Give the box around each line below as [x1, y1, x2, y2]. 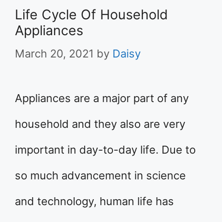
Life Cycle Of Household [15, 6, 168, 23]
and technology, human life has [15, 195, 174, 208]
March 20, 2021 [15, 47, 94, 60]
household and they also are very [15, 117, 185, 130]
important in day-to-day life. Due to [15, 143, 196, 156]
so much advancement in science [15, 169, 186, 182]
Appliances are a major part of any [15, 92, 189, 105]
